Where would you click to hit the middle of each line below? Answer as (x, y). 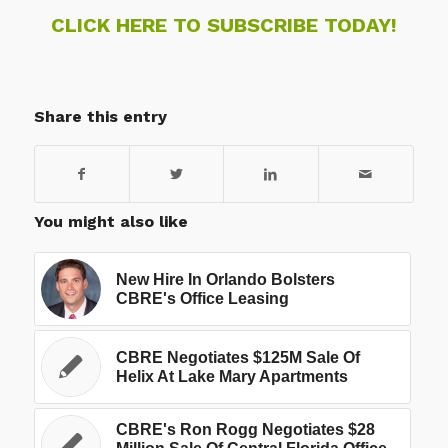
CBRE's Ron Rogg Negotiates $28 (245, 430)
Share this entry (100, 117)
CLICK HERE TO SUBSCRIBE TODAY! (223, 25)
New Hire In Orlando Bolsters (225, 280)
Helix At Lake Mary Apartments (231, 377)
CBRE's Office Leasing (202, 299)
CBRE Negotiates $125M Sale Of (237, 358)
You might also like (110, 222)
